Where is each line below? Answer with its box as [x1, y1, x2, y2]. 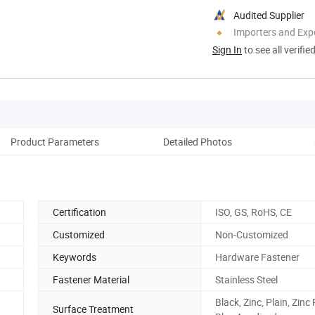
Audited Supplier [233, 8, 304, 22]
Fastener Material [53, 272, 129, 286]
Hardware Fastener [215, 250, 300, 264]
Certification [53, 205, 106, 219]
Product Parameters [11, 134, 99, 148]
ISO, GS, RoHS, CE [215, 205, 292, 219]
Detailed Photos [163, 134, 232, 148]
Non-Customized [215, 227, 288, 241]
